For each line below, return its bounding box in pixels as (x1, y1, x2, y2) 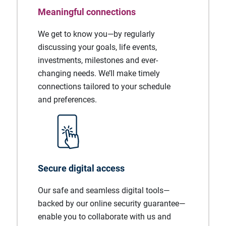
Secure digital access (38, 163, 125, 174)
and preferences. (38, 95, 97, 104)
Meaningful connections (38, 7, 136, 17)
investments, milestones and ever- (38, 55, 158, 65)
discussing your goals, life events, (38, 42, 157, 52)
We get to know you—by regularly (38, 29, 155, 39)
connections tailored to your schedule (38, 82, 171, 91)
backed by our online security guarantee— (38, 199, 185, 208)
